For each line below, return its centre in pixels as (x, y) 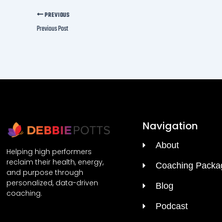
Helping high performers (49, 152)
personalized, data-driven (52, 183)
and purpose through (45, 173)
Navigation (170, 126)
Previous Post (53, 29)
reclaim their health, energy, (55, 162)
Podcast (171, 206)
